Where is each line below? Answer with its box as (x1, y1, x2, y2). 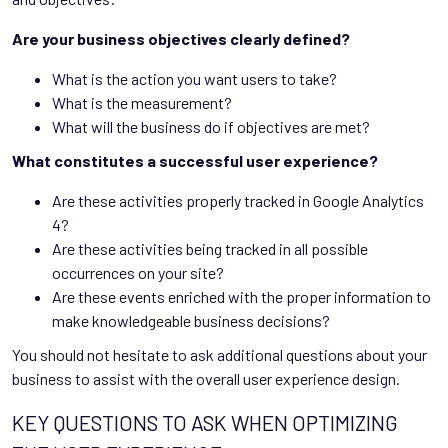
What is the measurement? (52, 92, 232, 112)
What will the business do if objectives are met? (52, 116, 370, 136)
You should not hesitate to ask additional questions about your (12, 344, 427, 364)
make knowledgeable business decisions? (52, 310, 330, 330)
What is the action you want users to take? (52, 68, 337, 88)
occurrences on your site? (52, 262, 224, 282)
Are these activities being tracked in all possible (52, 238, 368, 258)
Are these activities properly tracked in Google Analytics (52, 190, 424, 210)
